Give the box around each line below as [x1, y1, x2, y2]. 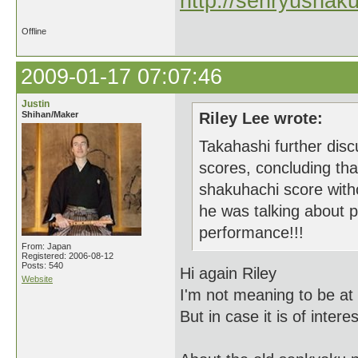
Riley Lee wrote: [199, 109, 323, 127]
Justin [22, 98, 50, 109]
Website [22, 274, 53, 284]
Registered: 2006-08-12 [22, 251, 113, 261]
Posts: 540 [22, 261, 63, 270]
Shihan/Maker [22, 109, 78, 119]
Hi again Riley [180, 265, 276, 282]
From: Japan [22, 241, 71, 251]
